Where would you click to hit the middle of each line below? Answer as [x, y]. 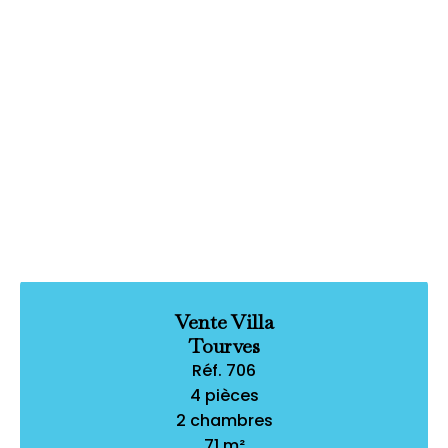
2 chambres [224, 420]
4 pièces [224, 395]
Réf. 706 [224, 370]
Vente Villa [224, 321]
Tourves [224, 345]
